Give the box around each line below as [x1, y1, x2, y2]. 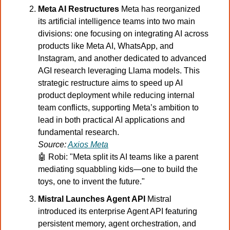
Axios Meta [68, 140, 108, 149]
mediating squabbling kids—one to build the [38, 165, 198, 174]
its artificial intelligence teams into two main [38, 17, 195, 26]
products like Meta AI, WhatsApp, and [38, 42, 174, 51]
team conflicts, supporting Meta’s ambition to [38, 103, 199, 112]
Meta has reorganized [121, 5, 200, 14]
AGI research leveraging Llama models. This [38, 66, 200, 75]
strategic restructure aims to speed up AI [38, 79, 183, 88]
